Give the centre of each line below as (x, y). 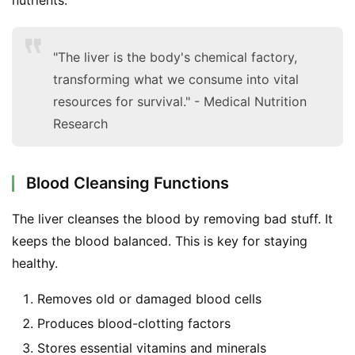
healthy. (35, 263)
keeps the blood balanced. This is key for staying (160, 240)
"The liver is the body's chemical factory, (175, 57)
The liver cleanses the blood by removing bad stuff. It (172, 218)
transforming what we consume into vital (176, 79)
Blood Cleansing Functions (128, 183)
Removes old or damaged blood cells (149, 298)
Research (80, 123)
